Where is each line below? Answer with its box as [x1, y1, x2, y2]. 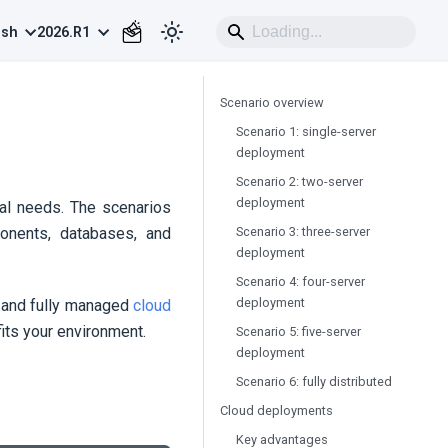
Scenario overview [220, 95, 324, 110]
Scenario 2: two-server [236, 174, 363, 189]
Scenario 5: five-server [236, 324, 361, 339]
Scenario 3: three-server [236, 224, 370, 239]
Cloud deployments [220, 403, 333, 418]
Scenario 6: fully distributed [236, 374, 392, 389]
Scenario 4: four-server [236, 274, 365, 289]
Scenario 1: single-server [236, 124, 376, 139]
